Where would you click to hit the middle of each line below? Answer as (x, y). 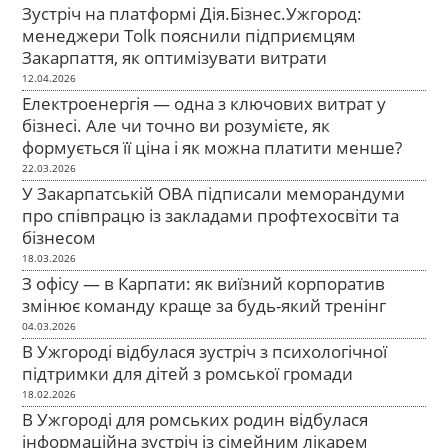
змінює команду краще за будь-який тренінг (204, 305)
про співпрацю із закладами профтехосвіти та (211, 215)
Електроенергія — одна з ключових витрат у (204, 103)
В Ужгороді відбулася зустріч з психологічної (205, 351)
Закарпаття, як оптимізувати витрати (175, 57)
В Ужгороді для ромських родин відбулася (195, 419)
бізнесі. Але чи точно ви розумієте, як (176, 125)
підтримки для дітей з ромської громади (188, 373)
